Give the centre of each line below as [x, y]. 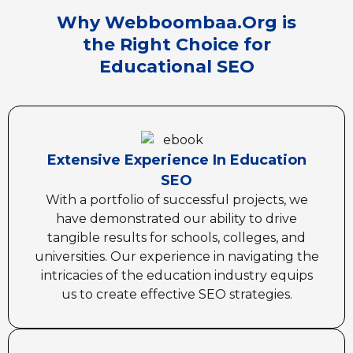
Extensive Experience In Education [176, 160]
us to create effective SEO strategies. [176, 294]
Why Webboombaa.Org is [176, 23]
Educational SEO [176, 67]
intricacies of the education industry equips [176, 275]
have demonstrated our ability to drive [176, 218]
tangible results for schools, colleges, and [176, 237]
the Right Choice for [176, 45]
